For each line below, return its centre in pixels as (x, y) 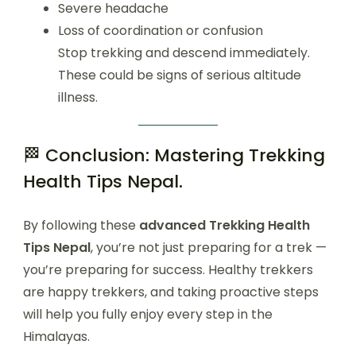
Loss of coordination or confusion (161, 31)
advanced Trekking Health (224, 225)
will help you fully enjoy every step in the (148, 314)
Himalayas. (56, 337)
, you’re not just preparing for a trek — (209, 248)
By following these (81, 225)
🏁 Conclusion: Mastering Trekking (174, 155)
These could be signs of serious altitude (180, 75)
